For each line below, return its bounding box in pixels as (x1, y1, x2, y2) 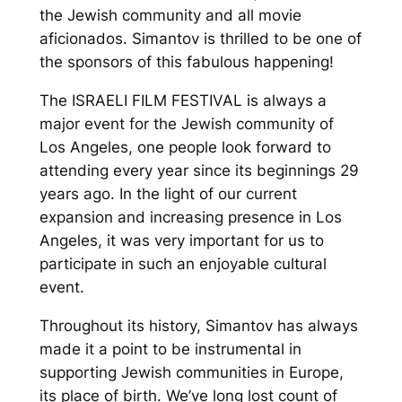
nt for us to (244, 232, 324, 250)
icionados (53, 30, 123, 48)
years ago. (39, 185, 119, 204)
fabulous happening (181, 53, 329, 72)
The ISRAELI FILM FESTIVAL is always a (39, 92, 327, 110)
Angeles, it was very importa (39, 232, 245, 250)
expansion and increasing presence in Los (39, 208, 342, 227)
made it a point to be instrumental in (39, 340, 301, 358)
